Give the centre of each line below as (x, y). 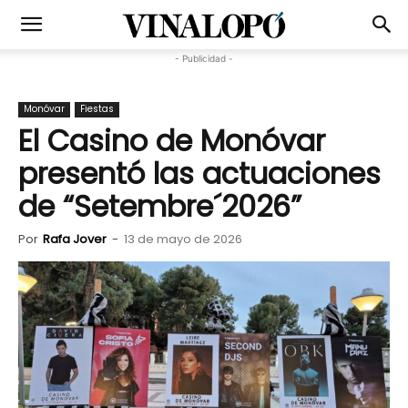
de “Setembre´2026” (160, 206)
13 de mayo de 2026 (183, 239)
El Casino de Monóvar (172, 141)
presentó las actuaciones (199, 173)
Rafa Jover (75, 239)
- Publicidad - (204, 58)
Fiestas (97, 109)
